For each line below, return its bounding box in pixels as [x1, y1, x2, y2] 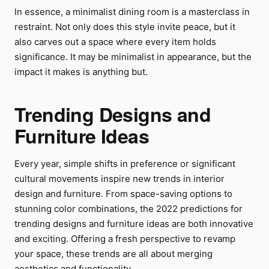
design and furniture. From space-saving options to [14, 188, 232, 199]
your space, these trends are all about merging [14, 248, 213, 259]
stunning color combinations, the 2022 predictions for [14, 203, 243, 214]
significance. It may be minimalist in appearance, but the [14, 51, 252, 62]
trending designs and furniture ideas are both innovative [14, 218, 253, 229]
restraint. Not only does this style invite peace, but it [14, 21, 235, 32]
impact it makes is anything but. [14, 66, 148, 77]
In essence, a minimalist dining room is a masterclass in [14, 6, 250, 17]
